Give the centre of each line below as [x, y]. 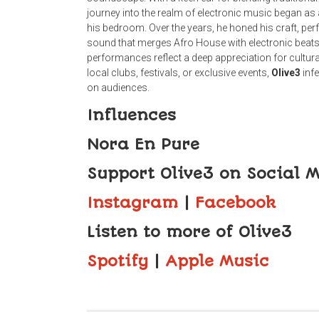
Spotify [117, 261]
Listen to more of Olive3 [189, 231]
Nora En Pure [143, 144]
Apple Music [217, 261]
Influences [131, 115]
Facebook [235, 202]
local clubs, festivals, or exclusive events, [179, 72]
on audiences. [118, 87]
